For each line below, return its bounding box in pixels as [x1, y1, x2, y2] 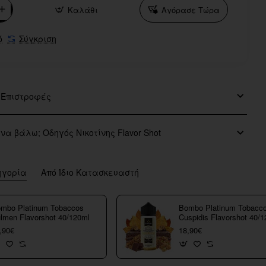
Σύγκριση [19, 33, 56, 45]
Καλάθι [67, 4, 98, 15]
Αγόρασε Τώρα [161, 4, 220, 15]
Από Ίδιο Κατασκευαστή [41, 166, 139, 179]
